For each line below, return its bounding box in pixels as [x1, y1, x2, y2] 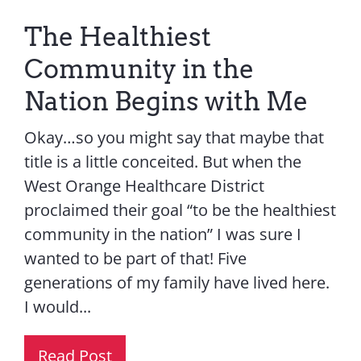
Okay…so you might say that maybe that [23, 126, 324, 148]
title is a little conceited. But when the [23, 150, 301, 172]
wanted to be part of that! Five [23, 247, 247, 269]
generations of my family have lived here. [23, 271, 330, 293]
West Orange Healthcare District [23, 174, 264, 197]
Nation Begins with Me [23, 85, 308, 117]
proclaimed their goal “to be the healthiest [23, 198, 336, 221]
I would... [23, 295, 91, 317]
